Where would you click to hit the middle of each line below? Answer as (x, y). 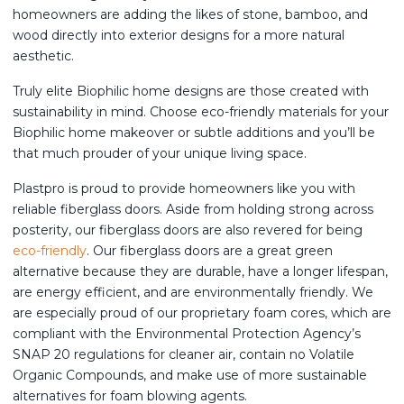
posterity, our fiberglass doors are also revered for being (188, 230)
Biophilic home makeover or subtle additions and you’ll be (194, 133)
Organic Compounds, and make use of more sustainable (190, 375)
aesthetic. (45, 56)
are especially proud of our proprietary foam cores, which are (202, 313)
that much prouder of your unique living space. (160, 153)
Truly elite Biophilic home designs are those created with (191, 91)
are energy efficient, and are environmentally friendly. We (193, 292)
